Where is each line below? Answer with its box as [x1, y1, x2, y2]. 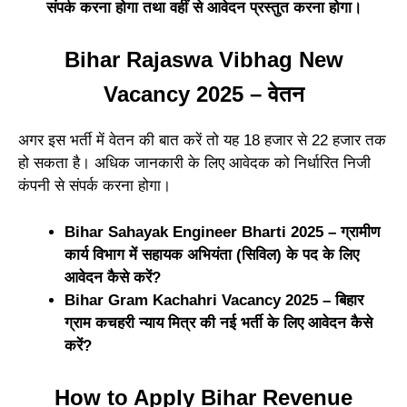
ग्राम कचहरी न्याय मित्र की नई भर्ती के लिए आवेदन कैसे [65, 313, 372, 332]
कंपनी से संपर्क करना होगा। [18, 177, 171, 195]
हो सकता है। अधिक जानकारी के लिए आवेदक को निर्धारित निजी [18, 154, 371, 173]
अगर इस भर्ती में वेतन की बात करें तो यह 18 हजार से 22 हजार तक [18, 132, 386, 150]
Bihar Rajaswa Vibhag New [64, 47, 343, 73]
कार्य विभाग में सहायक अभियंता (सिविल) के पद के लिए [65, 245, 359, 263]
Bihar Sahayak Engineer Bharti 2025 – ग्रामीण [65, 223, 380, 241]
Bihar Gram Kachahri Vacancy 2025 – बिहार [65, 291, 363, 309]
